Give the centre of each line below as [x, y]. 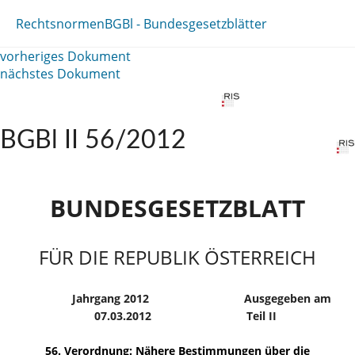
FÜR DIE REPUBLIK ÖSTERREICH [177, 257]
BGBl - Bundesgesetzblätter [186, 23]
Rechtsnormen [60, 23]
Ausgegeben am [287, 298]
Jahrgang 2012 [110, 298]
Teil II [261, 315]
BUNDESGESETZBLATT [177, 208]
